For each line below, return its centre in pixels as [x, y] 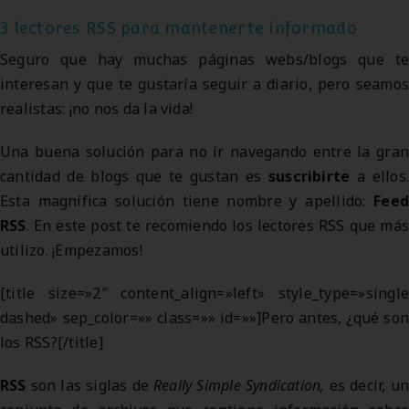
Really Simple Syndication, [241, 386]
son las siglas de [89, 386]
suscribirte [309, 177]
